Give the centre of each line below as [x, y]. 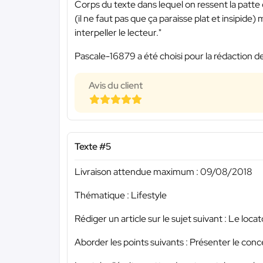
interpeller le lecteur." [118, 33]
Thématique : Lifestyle [121, 195]
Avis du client [116, 86]
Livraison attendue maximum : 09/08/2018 [163, 171]
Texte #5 [93, 147]
